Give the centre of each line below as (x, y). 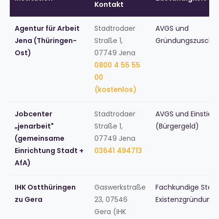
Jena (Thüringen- (46, 40)
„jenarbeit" (34, 126)
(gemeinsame (40, 138)
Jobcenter (33, 114)
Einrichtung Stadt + (49, 150)
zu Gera (29, 199)
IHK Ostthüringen (45, 187)
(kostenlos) (115, 89)
